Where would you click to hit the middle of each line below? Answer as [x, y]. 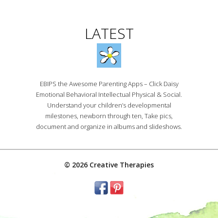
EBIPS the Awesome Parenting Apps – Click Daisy [109, 84]
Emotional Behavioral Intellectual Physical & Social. [109, 94]
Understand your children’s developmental [109, 105]
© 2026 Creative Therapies [109, 165]
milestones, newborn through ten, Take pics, [109, 116]
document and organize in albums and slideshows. [109, 127]
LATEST [109, 33]
